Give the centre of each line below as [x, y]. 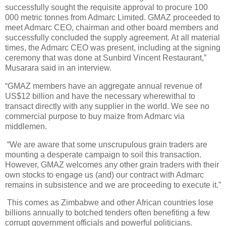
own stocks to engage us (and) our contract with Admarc [104, 175]
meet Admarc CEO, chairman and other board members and [112, 27]
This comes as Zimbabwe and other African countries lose [110, 203]
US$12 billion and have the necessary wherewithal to [100, 96]
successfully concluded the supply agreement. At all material [112, 37]
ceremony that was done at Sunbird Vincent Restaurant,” [106, 58]
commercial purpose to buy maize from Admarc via [95, 116]
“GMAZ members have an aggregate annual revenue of [103, 86]
